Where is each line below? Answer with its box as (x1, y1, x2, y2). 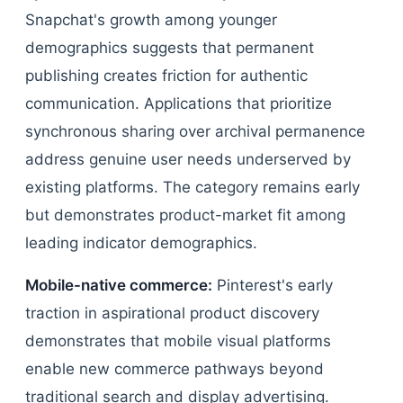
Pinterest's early (212, 276, 333, 294)
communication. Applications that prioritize (25, 94, 332, 112)
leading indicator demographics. (25, 234, 257, 252)
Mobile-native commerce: (25, 276, 212, 294)
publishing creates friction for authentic (25, 67, 308, 85)
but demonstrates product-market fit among (25, 206, 345, 224)
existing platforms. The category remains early (25, 178, 360, 196)
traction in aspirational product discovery (25, 304, 319, 322)
